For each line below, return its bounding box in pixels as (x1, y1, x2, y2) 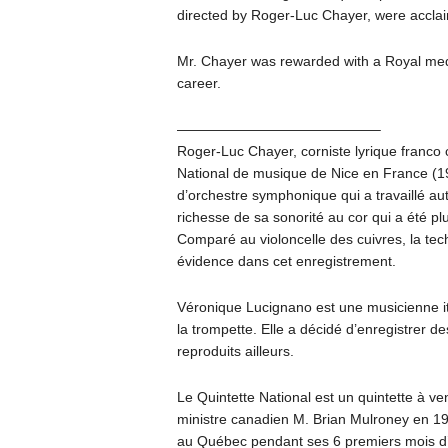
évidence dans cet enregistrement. (176, 253, 396, 270)
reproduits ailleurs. (176, 343, 294, 360)
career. (176, 75, 221, 92)
